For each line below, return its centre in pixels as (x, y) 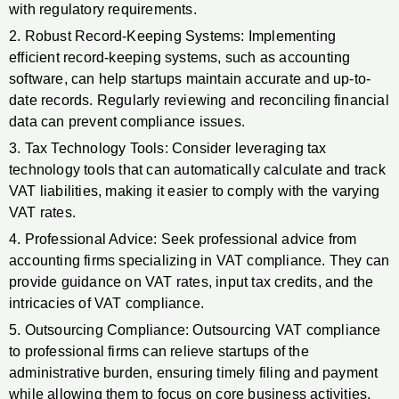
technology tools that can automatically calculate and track (197, 170)
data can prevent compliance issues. (127, 122)
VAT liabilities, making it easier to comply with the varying (195, 191)
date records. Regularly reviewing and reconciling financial (199, 101)
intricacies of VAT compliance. (106, 304)
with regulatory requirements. (103, 10)
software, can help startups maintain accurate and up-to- (190, 79)
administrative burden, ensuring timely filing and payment (194, 373)
